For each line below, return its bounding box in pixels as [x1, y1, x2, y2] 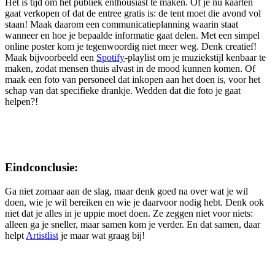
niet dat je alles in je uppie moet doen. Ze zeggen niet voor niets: [5, 207, 253, 219]
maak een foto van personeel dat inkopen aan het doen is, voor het [5, 74, 260, 85]
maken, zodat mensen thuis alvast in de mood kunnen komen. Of [5, 63, 255, 74]
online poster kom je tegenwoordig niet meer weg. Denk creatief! [5, 41, 257, 52]
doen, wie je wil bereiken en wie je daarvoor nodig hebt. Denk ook [5, 196, 264, 207]
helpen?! [5, 96, 38, 107]
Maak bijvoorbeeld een [5, 52, 96, 63]
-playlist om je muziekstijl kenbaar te [125, 52, 266, 63]
